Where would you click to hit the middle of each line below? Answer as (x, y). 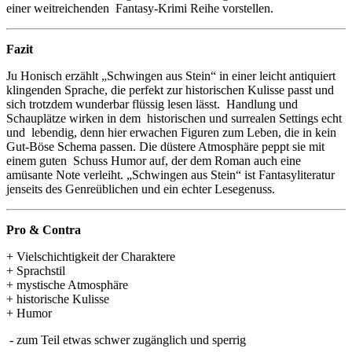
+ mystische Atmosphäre (67, 284)
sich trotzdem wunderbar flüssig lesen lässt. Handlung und (152, 104)
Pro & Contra (44, 229)
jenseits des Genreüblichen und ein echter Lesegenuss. (141, 189)
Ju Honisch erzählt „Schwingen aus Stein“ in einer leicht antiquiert (171, 75)
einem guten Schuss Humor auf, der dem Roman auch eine (154, 160)
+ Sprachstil (36, 270)
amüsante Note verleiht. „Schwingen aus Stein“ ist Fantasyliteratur (170, 174)
